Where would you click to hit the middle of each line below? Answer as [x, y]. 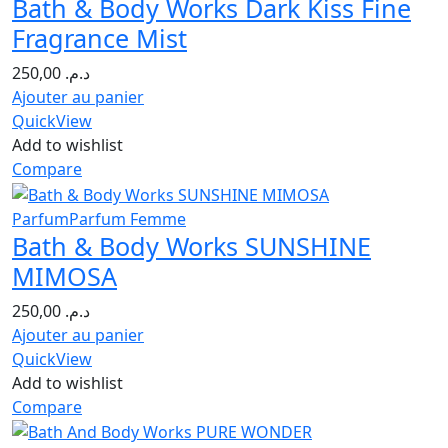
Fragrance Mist [99, 37]
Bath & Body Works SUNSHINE [191, 245]
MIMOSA [64, 275]
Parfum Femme [127, 218]
